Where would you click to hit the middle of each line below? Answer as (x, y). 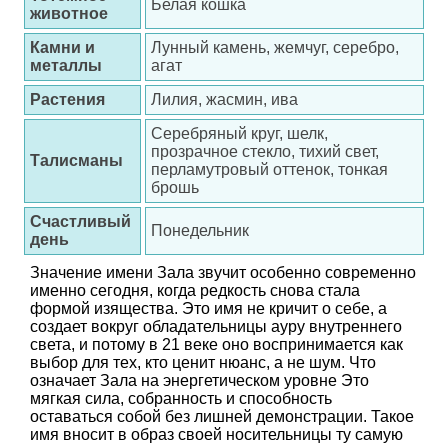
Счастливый (80, 221)
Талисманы (76, 160)
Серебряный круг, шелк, (239, 133)
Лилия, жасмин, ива (224, 99)
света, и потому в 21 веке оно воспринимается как (216, 344)
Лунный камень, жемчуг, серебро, (275, 47)
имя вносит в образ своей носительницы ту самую (216, 434)
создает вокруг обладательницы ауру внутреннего (216, 326)
